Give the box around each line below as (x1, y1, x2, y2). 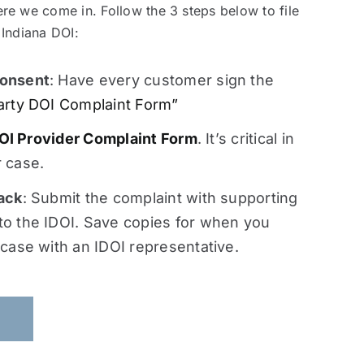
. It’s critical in (197, 130, 295, 148)
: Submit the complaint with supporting (22, 188, 298, 206)
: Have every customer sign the (49, 71, 275, 89)
